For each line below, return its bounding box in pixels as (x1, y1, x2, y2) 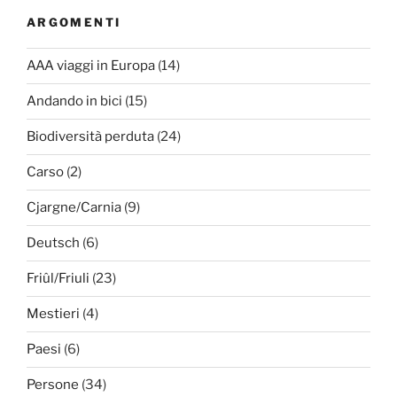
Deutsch (27, 235, 80, 252)
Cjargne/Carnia (27, 199, 121, 216)
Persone (27, 377, 79, 393)
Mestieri (27, 306, 80, 323)
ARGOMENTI (27, 15, 121, 30)
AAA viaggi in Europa (27, 58, 155, 74)
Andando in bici (27, 93, 122, 110)
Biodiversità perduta (27, 128, 154, 145)
